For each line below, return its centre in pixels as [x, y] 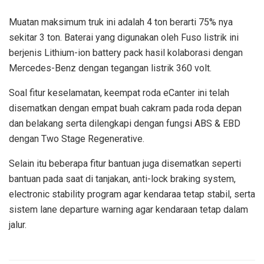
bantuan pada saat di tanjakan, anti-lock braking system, [122, 179]
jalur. [18, 225]
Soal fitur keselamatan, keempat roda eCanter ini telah [119, 93]
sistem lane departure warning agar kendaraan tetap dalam [128, 209]
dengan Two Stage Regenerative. [77, 138]
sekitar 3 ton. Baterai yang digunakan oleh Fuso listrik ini [124, 37]
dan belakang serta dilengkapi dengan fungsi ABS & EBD [125, 123]
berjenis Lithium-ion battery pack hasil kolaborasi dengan [126, 52]
